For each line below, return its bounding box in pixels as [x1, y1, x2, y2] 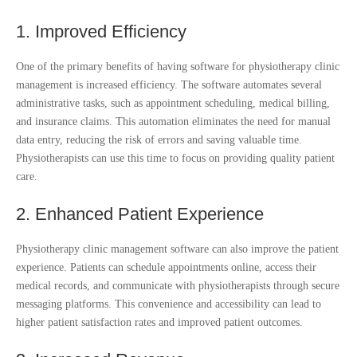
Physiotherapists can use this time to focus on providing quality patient [16, 151, 335, 164]
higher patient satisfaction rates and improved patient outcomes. [16, 316, 303, 328]
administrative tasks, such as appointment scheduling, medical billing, [16, 96, 330, 109]
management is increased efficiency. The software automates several [16, 78, 322, 91]
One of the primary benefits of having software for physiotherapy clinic [16, 60, 339, 73]
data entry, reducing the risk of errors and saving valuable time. [16, 133, 302, 146]
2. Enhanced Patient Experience [16, 203, 264, 224]
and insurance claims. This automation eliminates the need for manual [16, 115, 331, 127]
